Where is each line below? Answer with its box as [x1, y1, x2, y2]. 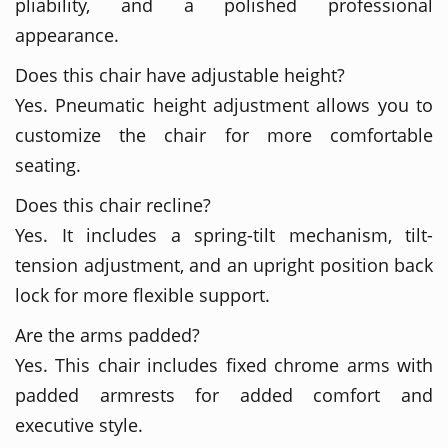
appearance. [15, 22, 119, 47]
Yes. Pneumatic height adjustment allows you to [15, 92, 433, 117]
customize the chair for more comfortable [15, 122, 433, 147]
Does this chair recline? [15, 192, 211, 217]
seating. [15, 152, 81, 177]
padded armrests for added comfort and [15, 382, 433, 407]
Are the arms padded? [15, 322, 200, 347]
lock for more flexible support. [15, 282, 270, 307]
